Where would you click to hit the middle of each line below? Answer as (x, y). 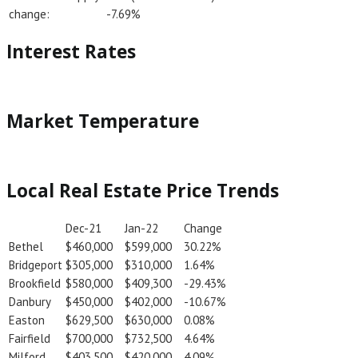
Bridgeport (36, 265)
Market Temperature (103, 121)
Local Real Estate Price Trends (143, 191)
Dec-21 (84, 229)
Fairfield (30, 339)
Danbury (30, 302)
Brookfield (35, 284)
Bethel (26, 247)
